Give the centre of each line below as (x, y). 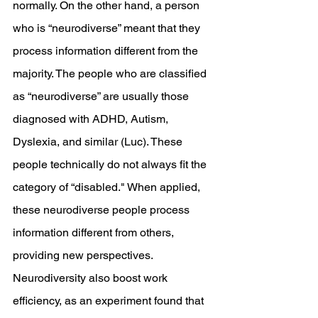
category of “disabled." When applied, (108, 187)
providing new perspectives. (84, 255)
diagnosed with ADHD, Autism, (92, 119)
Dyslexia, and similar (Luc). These (99, 142)
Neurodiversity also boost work (92, 278)
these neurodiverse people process (103, 210)
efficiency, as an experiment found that (110, 301)
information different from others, (95, 232)
